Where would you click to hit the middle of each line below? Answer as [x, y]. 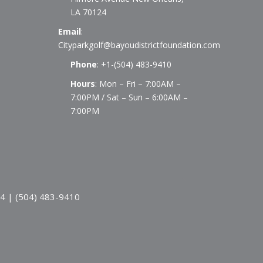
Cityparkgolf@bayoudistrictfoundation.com [139, 45]
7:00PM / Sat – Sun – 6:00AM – [129, 97]
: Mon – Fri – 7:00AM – [138, 84]
